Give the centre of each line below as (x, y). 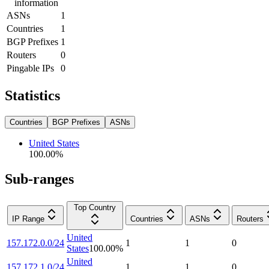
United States (54, 143)
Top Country (95, 208)
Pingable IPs (30, 68)
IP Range (28, 219)
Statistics (32, 95)
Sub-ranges (39, 179)
